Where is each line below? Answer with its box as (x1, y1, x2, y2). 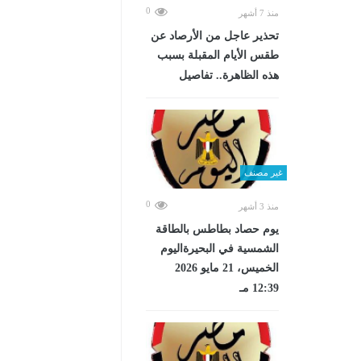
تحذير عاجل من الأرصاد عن (151, 30, 279, 42)
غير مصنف (244, 167, 283, 177)
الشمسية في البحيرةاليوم (160, 242, 279, 255)
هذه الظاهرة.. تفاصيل (179, 69, 279, 81)
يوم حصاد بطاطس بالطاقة (156, 222, 279, 235)
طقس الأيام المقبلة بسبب (157, 49, 279, 61)
